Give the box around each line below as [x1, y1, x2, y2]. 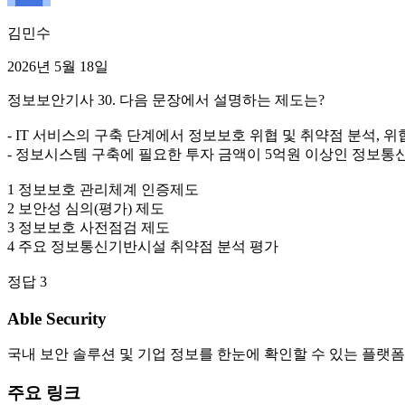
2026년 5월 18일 [7, 58, 108, 74]
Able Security [7, 308, 107, 328]
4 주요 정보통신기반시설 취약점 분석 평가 [7, 238, 278, 254]
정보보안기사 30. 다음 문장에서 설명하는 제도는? [7, 91, 325, 108]
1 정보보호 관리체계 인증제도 [7, 181, 199, 197]
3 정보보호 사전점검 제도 [7, 219, 170, 235]
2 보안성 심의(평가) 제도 [7, 200, 165, 216]
